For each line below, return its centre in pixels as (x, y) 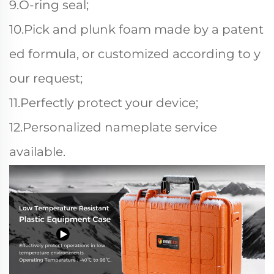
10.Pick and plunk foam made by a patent (136, 29)
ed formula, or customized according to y (135, 54)
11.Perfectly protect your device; (104, 103)
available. (37, 152)
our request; (46, 78)
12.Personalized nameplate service (113, 127)
